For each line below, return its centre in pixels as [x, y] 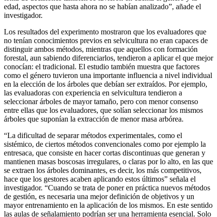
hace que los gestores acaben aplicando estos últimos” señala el [100, 179]
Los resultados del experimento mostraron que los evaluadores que [105, 32]
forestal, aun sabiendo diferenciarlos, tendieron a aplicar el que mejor [108, 58]
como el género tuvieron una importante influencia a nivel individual [108, 75]
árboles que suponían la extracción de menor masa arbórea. [94, 119]
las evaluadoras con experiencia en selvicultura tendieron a [93, 93]
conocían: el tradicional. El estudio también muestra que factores [102, 67]
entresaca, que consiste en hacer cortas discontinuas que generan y [105, 153]
